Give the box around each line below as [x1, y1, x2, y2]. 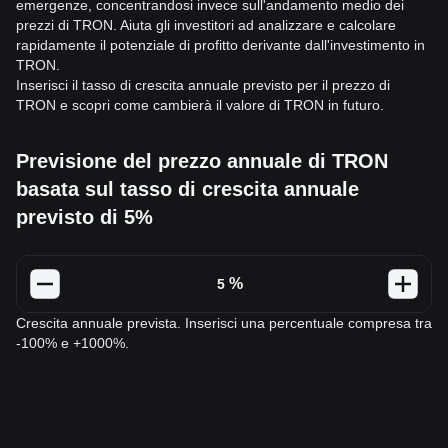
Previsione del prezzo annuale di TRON [16, 150, 388, 172]
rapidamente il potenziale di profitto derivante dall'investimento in [16, 37, 425, 53]
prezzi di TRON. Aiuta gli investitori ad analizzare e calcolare [16, 17, 396, 33]
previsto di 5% [16, 206, 153, 228]
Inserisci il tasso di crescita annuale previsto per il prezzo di [16, 77, 390, 93]
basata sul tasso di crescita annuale [16, 178, 359, 200]
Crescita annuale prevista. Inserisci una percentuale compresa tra [16, 315, 432, 331]
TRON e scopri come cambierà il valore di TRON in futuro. [16, 97, 384, 113]
